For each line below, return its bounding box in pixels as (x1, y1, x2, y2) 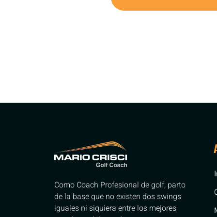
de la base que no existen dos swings (54, 191, 181, 203)
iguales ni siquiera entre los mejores (54, 202, 176, 215)
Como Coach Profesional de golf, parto (54, 179, 186, 191)
